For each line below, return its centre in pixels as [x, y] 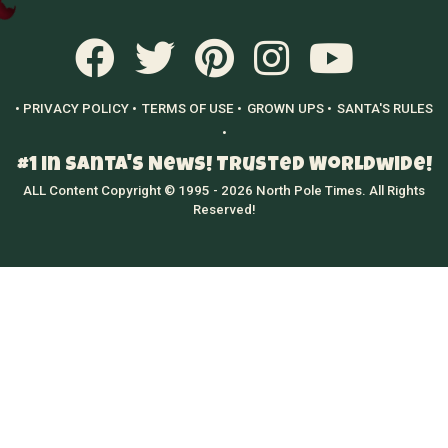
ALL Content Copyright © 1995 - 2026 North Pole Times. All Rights [224, 190]
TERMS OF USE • [192, 108]
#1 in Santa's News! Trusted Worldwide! [224, 165]
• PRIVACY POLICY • [76, 108]
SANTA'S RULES [385, 108]
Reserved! [224, 209]
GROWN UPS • [289, 108]
